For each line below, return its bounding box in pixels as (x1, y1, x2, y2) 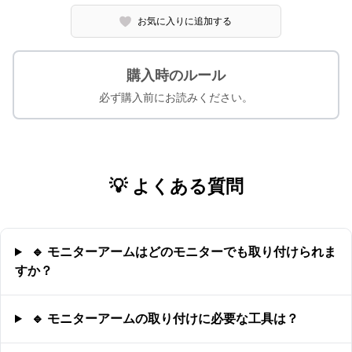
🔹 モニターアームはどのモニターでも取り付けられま (27, 245, 336, 258)
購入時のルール (126, 68, 225, 83)
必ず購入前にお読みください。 (99, 91, 253, 104)
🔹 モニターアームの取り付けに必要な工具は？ (27, 312, 299, 325)
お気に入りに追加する (137, 16, 233, 27)
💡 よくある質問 (108, 176, 244, 196)
